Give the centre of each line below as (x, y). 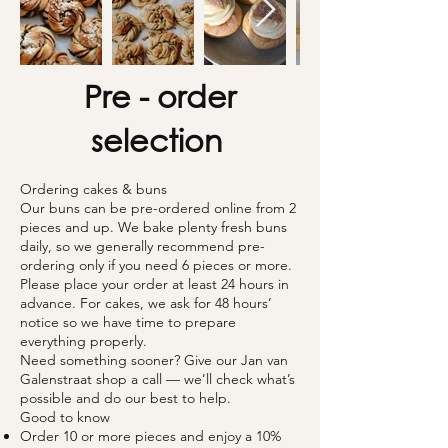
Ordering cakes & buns (93, 189)
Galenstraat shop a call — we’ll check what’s (157, 379)
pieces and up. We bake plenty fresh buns (153, 227)
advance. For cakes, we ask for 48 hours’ (146, 303)
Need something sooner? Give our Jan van (154, 360)
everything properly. (83, 341)
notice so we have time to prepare (128, 322)
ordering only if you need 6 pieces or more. (156, 265)
